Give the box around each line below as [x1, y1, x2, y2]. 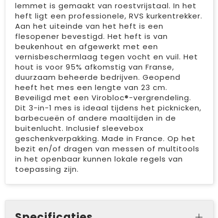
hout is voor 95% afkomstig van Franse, [15, 62, 174, 72]
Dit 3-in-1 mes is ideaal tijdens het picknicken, [15, 103, 201, 113]
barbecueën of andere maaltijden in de [15, 113, 176, 123]
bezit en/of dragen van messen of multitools [15, 144, 200, 154]
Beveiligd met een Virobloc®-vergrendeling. [15, 92, 191, 103]
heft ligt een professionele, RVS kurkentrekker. [15, 11, 202, 21]
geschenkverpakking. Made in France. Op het [15, 133, 196, 144]
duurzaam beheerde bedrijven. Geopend [15, 72, 181, 82]
